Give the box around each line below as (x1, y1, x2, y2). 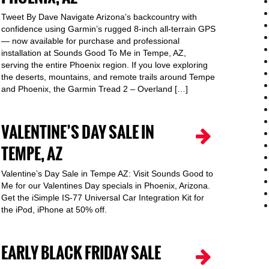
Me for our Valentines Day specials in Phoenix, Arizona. (1, 181, 210, 190)
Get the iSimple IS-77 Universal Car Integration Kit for (1, 193, 204, 202)
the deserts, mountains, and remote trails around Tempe (1, 72, 215, 82)
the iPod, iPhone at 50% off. (1, 205, 107, 214)
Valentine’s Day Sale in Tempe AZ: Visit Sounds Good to (1, 169, 213, 178)
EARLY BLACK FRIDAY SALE (1, 241, 161, 265)
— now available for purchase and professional (1, 36, 180, 46)
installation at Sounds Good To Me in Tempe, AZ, (1, 48, 186, 58)
